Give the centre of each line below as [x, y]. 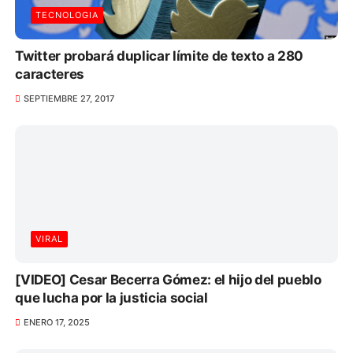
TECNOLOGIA [67, 15]
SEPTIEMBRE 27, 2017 [69, 98]
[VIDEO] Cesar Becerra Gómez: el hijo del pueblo [168, 280]
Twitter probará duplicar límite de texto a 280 [159, 56]
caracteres [50, 74]
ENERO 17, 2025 [56, 323]
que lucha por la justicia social [111, 298]
